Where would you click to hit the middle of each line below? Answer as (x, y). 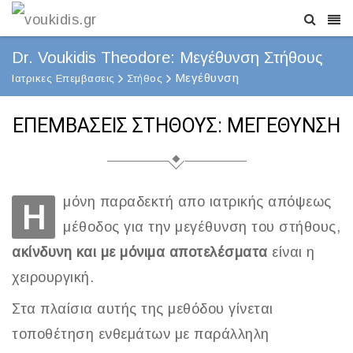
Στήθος (145, 78)
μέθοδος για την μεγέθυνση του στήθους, (202, 227)
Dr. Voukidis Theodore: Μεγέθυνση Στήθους (167, 58)
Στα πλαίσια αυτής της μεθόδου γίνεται (143, 309)
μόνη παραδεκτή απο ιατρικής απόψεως (197, 202)
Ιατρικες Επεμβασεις (63, 78)
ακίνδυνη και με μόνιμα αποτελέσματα (140, 253)
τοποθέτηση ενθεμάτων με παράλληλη (141, 334)
